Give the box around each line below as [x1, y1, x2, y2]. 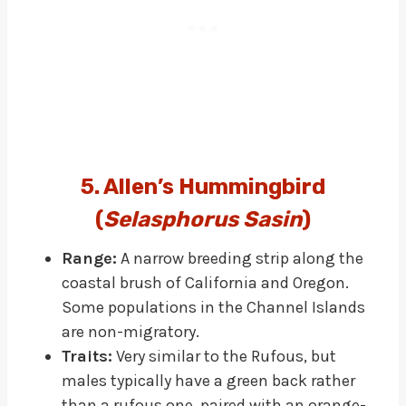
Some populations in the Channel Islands [62, 296, 365, 317]
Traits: [62, 345, 112, 366]
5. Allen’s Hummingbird [81, 173, 325, 199]
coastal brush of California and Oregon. [62, 272, 349, 293]
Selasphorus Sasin [103, 206, 302, 232]
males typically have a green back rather [62, 370, 355, 391]
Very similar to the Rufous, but [112, 345, 336, 366]
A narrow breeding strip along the [117, 247, 363, 268]
